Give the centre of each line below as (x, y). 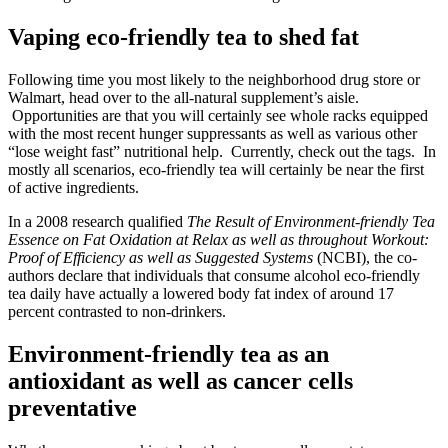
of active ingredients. (75, 188)
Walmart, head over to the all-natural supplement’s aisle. (185, 98)
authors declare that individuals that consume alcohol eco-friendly (214, 276)
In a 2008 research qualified (97, 222)
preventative (72, 408)
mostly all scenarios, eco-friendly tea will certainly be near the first (216, 170)
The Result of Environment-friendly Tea (311, 222)
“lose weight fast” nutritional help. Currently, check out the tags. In (222, 152)
